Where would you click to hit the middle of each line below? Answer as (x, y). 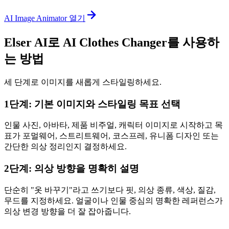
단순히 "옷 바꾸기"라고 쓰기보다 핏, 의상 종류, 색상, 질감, (110, 190)
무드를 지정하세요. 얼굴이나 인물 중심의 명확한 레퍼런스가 (113, 200)
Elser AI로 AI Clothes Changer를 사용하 (112, 43)
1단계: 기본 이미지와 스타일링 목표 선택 (92, 104)
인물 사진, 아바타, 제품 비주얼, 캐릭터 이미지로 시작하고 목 (113, 125)
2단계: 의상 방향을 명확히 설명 (72, 169)
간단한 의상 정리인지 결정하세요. (65, 147)
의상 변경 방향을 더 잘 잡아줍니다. (67, 211)
